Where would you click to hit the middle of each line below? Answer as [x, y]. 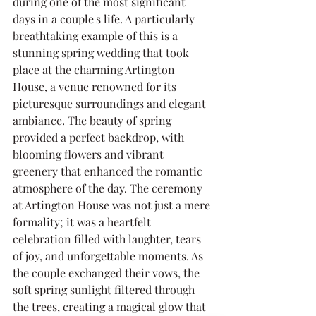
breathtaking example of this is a [97, 35]
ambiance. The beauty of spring [93, 120]
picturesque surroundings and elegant [111, 103]
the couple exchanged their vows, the [108, 272]
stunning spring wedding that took [102, 52]
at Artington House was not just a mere [113, 205]
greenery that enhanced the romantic [109, 171]
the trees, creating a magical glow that [111, 306]
